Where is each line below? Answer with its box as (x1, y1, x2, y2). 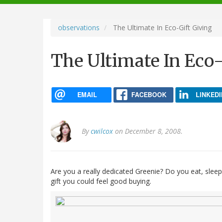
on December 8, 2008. (113, 126, 183, 136)
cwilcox (91, 126, 113, 136)
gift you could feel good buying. (51, 176, 151, 186)
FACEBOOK (131, 90, 166, 99)
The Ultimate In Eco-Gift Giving (111, 22, 212, 32)
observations (58, 22, 100, 32)
